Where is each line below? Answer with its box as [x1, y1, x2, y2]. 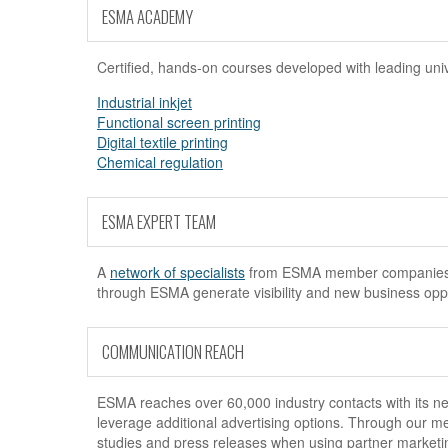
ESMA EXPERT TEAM [102, 209, 216, 235]
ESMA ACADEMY [102, 4, 193, 30]
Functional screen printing [97, 112, 261, 133]
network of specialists [110, 262, 245, 283]
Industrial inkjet [97, 92, 192, 113]
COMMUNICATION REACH [102, 339, 244, 365]
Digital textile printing [97, 132, 228, 153]
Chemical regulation [97, 152, 223, 173]
